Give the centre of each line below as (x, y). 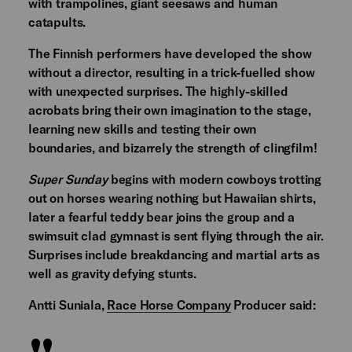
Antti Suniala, (68, 305)
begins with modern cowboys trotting (214, 179)
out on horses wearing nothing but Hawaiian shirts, (172, 198)
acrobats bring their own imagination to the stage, (169, 110)
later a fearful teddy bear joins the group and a (161, 217)
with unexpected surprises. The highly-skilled (158, 91)
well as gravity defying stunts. (112, 273)
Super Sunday (68, 179)
